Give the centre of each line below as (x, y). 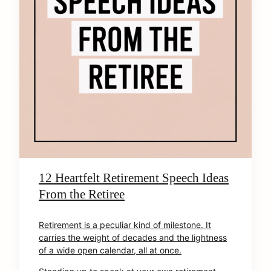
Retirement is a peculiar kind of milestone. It (125, 225)
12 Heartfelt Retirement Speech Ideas (134, 178)
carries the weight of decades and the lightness (133, 237)
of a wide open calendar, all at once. (110, 250)
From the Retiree (82, 194)
